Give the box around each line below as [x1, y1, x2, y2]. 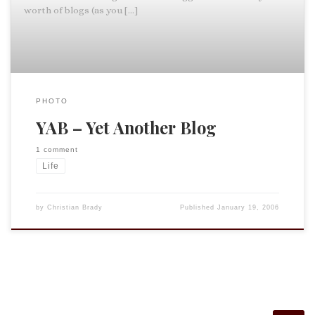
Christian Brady [46, 203, 103, 211]
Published [180, 203, 218, 211]
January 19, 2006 [217, 203, 280, 211]
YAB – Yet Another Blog [35, 115, 217, 139]
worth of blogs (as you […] [23, 4, 138, 15]
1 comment [35, 145, 78, 153]
